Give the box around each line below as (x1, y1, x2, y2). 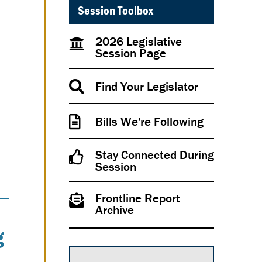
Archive (95, 202, 134, 218)
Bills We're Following (95, 114, 204, 130)
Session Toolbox (78, 3, 153, 19)
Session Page (95, 46, 166, 61)
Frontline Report (95, 191, 180, 206)
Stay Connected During (95, 147, 214, 163)
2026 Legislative (95, 34, 182, 50)
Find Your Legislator (95, 79, 198, 95)
